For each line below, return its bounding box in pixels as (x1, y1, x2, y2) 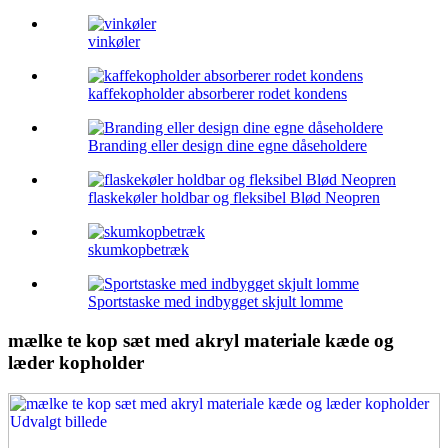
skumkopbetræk (88, 241, 189, 259)
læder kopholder (8, 352, 144, 374)
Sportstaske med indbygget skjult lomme (88, 293, 343, 311)
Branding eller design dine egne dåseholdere (88, 137, 367, 155)
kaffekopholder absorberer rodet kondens (88, 85, 347, 103)
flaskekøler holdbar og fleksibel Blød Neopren (88, 189, 380, 207)
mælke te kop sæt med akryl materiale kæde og (8, 330, 394, 352)
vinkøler (88, 33, 140, 51)
